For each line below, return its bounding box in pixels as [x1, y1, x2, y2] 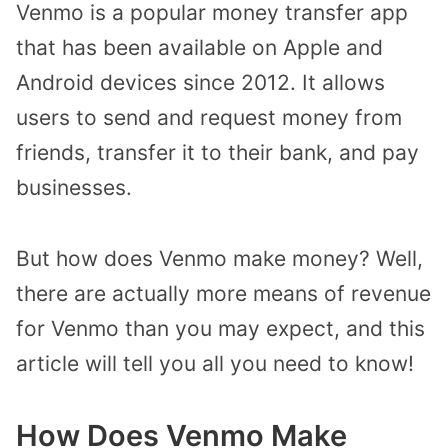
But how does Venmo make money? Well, [16, 246, 423, 272]
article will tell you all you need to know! [16, 351, 414, 377]
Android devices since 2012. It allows [16, 70, 385, 96]
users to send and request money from [16, 105, 402, 131]
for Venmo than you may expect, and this [16, 316, 425, 342]
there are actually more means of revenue [16, 281, 431, 307]
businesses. [16, 175, 132, 201]
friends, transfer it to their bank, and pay [16, 140, 419, 166]
